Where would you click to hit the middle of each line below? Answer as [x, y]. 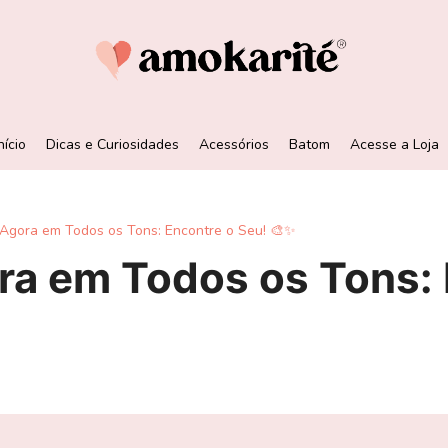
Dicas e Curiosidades [112, 144]
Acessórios [234, 144]
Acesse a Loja [394, 144]
